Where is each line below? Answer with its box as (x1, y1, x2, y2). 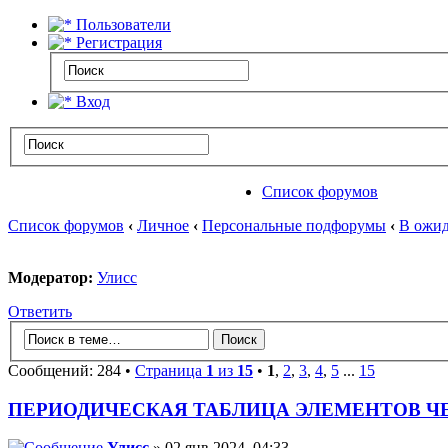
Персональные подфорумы (202, 217, 386, 235)
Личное (137, 217, 189, 235)
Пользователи (72, 16, 171, 33)
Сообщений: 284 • (8, 361, 135, 379)
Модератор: (8, 269, 93, 287)
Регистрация (72, 34, 162, 51)
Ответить (8, 303, 72, 321)
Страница (135, 361, 206, 379)
